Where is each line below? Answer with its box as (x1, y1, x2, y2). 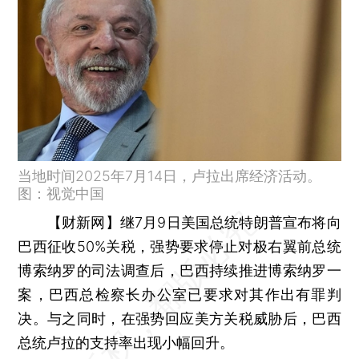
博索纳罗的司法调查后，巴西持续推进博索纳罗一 (18, 261, 341, 279)
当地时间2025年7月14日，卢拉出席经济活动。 (18, 167, 322, 184)
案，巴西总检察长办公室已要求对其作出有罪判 (18, 285, 341, 303)
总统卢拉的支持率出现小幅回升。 (18, 333, 235, 351)
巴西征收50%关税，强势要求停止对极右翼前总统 (18, 237, 341, 255)
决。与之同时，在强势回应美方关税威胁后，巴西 (18, 309, 341, 327)
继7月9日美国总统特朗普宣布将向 (119, 213, 341, 231)
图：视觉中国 (18, 184, 105, 202)
